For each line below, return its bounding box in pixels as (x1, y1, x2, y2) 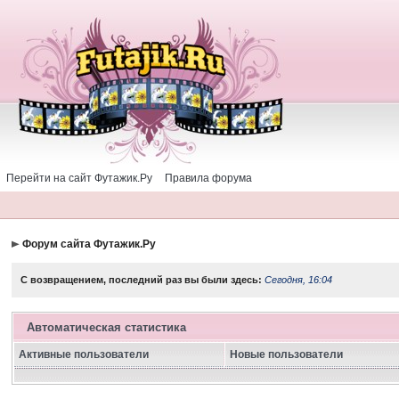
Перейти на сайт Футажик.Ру (6, 172, 152, 184)
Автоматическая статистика (27, 321, 187, 334)
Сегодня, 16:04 (265, 274, 333, 285)
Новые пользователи (230, 348, 344, 361)
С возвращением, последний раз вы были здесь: (20, 274, 265, 285)
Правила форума (165, 172, 252, 184)
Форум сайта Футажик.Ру (22, 238, 157, 250)
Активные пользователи (19, 348, 150, 361)
